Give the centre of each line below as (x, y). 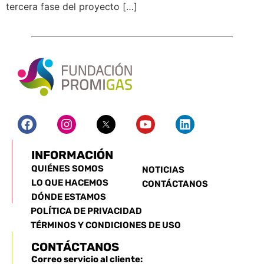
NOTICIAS (163, 169)
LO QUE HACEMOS (70, 182)
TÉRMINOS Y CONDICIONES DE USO (106, 225)
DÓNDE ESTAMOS (69, 197)
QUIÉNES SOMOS (67, 168)
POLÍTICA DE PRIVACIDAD (86, 211)
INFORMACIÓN (72, 155)
